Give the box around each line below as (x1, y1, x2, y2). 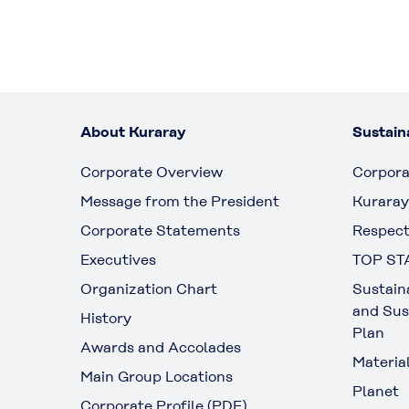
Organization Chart (80, 280, 217, 299)
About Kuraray (80, 123, 185, 142)
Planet (352, 383, 399, 401)
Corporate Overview (80, 163, 223, 182)
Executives (80, 251, 156, 269)
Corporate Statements (80, 222, 240, 240)
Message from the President (80, 193, 279, 211)
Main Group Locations (80, 368, 233, 386)
